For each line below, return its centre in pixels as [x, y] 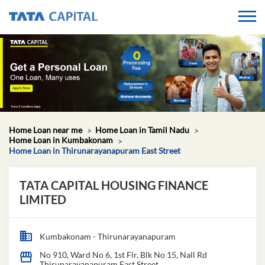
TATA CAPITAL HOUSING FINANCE [114, 185]
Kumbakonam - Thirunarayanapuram [108, 236]
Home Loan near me [46, 130]
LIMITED [43, 199]
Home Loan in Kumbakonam [61, 140]
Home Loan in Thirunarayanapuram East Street [95, 150]
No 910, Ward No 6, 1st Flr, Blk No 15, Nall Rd [123, 254]
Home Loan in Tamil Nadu [142, 130]
